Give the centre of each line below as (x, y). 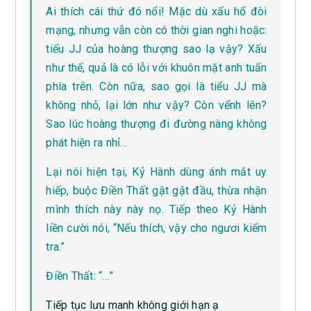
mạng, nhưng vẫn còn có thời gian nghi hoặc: (157, 31)
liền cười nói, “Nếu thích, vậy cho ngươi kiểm (157, 228)
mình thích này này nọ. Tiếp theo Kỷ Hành (157, 210)
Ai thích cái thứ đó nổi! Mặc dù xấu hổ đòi (157, 12)
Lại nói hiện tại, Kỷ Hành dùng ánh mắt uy (157, 172)
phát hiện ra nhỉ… (87, 143)
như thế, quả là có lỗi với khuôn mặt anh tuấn (157, 68)
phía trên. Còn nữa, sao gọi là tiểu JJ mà (157, 87)
